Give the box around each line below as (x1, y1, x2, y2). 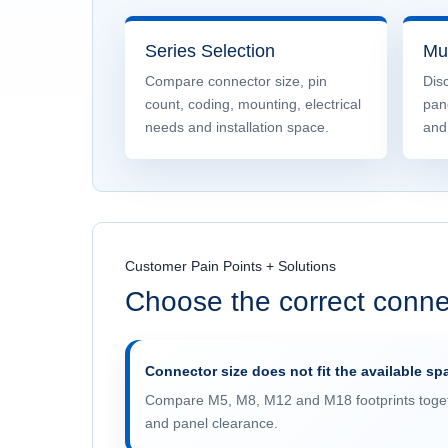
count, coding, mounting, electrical (145, 96, 361, 112)
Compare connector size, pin (145, 73, 327, 89)
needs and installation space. (145, 119, 329, 135)
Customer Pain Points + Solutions (125, 258, 336, 274)
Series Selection (145, 41, 275, 61)
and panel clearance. (145, 415, 278, 431)
